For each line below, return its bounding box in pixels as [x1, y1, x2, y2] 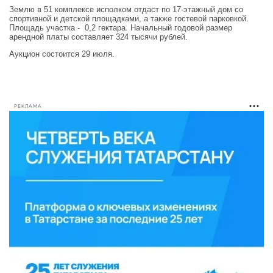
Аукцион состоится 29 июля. [9, 49, 115, 59]
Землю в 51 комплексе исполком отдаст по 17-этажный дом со [9, 5, 243, 15]
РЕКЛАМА [14, 103, 42, 109]
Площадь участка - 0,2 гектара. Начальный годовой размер [9, 23, 232, 33]
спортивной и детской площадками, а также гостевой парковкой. [9, 14, 249, 24]
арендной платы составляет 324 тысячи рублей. [9, 32, 188, 42]
